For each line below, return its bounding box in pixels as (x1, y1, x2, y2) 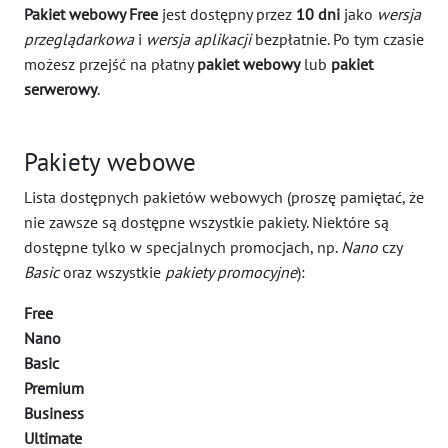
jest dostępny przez (158, 4, 296, 24)
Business (24, 403, 84, 423)
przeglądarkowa (24, 29, 134, 49)
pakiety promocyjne (165, 262, 297, 282)
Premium (24, 378, 84, 398)
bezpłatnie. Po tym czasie (251, 29, 424, 49)
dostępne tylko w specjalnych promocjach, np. (24, 237, 341, 257)
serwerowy (24, 79, 97, 99)
